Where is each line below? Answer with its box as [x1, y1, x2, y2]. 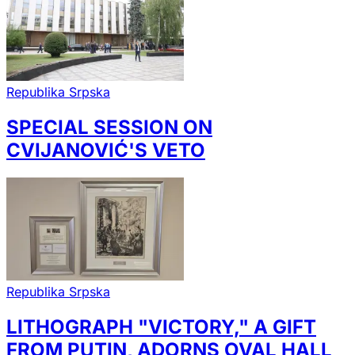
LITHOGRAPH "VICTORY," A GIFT [6, 315, 316, 338]
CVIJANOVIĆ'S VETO [6, 138, 205, 162]
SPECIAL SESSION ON [6, 115, 212, 139]
